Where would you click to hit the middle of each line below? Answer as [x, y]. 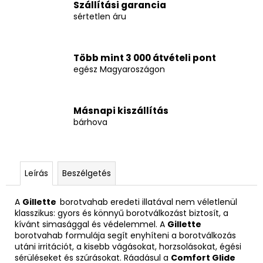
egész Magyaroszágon [119, 70]
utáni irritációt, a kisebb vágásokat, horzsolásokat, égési [128, 246]
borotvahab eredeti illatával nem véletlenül [149, 202]
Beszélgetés [87, 173]
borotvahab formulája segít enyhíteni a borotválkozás [125, 235]
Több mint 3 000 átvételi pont [145, 58]
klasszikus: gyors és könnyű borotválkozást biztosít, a [122, 213]
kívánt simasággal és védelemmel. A [91, 224]
